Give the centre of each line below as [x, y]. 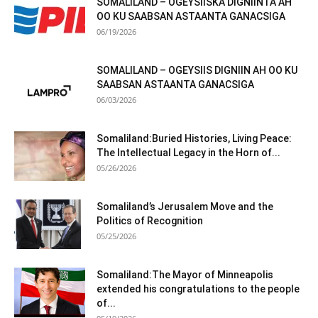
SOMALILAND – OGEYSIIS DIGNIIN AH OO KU [197, 71]
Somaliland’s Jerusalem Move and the [185, 207]
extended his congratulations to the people [198, 289]
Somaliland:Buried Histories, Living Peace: [194, 139]
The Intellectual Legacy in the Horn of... [188, 153]
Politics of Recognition [150, 221]
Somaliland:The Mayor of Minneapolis [185, 275]
